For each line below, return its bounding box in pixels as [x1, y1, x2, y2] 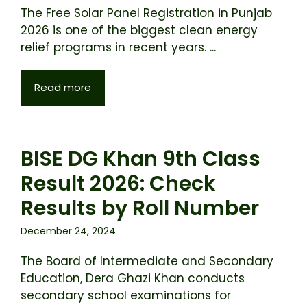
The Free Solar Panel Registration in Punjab [21, 5, 272, 21]
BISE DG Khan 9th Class [21, 145, 260, 173]
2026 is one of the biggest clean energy [21, 22, 258, 38]
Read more [34, 80, 91, 95]
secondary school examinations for [21, 287, 231, 304]
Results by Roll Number [21, 194, 259, 223]
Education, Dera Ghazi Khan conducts [21, 270, 245, 286]
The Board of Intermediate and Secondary [21, 253, 273, 269]
